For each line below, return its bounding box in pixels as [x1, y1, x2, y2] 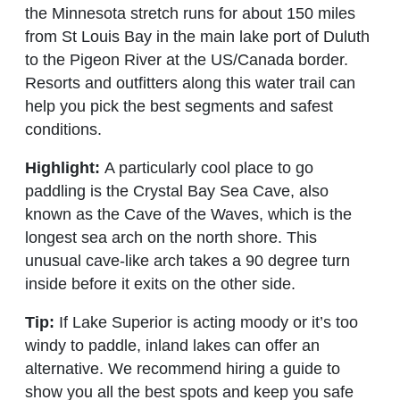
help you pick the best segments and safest [25, 97, 333, 116]
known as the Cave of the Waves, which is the [25, 204, 352, 223]
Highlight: [25, 158, 104, 177]
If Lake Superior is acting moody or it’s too [54, 312, 358, 331]
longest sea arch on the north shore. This [25, 228, 317, 246]
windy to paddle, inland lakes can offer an [25, 336, 320, 354]
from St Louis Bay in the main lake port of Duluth [25, 28, 370, 46]
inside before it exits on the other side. [25, 274, 296, 293]
